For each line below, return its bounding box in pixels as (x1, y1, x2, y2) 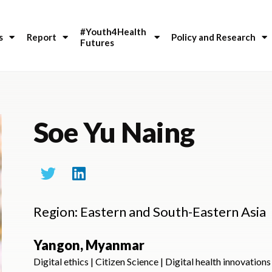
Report (27, 32, 57, 43)
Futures (80, 37, 115, 49)
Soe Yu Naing (33, 115, 195, 149)
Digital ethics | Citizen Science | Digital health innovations (33, 255, 271, 267)
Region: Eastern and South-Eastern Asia (33, 203, 266, 220)
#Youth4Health (80, 26, 149, 38)
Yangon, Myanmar (33, 236, 144, 253)
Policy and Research (171, 32, 256, 43)
